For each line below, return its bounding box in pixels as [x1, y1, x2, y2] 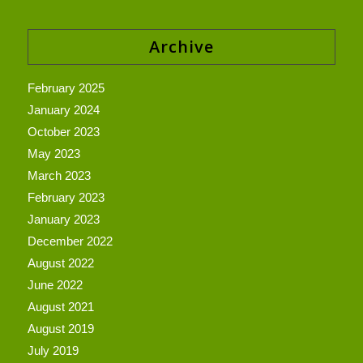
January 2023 [27, 211, 100, 226]
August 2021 [27, 299, 94, 314]
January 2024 [27, 102, 100, 117]
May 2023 [27, 146, 80, 160]
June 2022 [27, 277, 83, 292]
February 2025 [27, 80, 105, 95]
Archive [148, 35, 214, 58]
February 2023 [27, 190, 105, 204]
